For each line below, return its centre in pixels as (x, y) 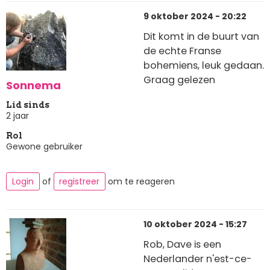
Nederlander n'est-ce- (198, 259)
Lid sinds (28, 105)
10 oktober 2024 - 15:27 (195, 224)
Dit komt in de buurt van (201, 36)
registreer (80, 181)
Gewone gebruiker (44, 147)
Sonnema (33, 85)
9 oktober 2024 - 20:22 (195, 17)
